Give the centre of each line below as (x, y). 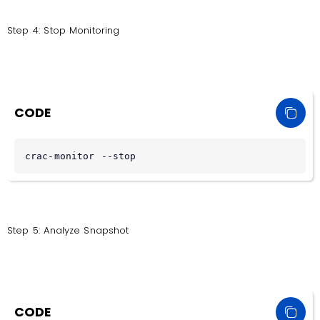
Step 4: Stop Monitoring (64, 31)
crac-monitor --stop (81, 156)
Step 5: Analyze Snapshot (68, 230)
